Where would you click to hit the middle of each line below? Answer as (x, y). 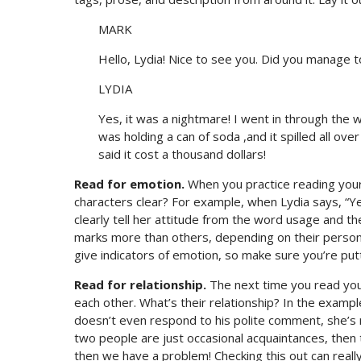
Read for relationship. (140, 285)
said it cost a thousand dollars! (182, 154)
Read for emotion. (129, 184)
